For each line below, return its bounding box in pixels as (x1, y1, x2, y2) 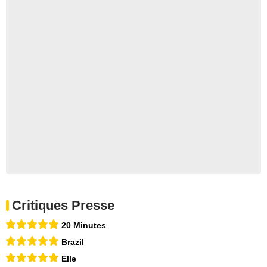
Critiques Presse (12, 197, 114, 213)
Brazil (61, 237, 84, 247)
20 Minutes (61, 220, 106, 230)
